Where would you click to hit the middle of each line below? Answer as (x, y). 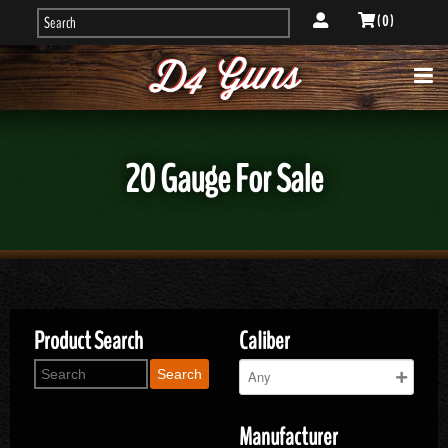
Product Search (88, 341)
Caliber (264, 341)
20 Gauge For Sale (224, 179)
